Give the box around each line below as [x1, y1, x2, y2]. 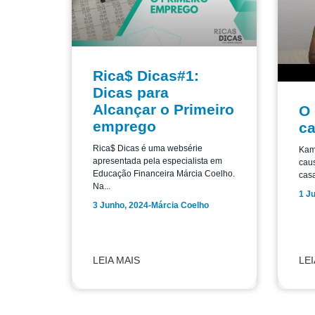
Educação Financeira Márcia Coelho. [93, 169, 235, 179]
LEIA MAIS [93, 254, 140, 266]
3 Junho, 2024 [93, 200, 148, 211]
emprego [93, 118, 156, 135]
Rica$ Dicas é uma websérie [93, 143, 202, 154]
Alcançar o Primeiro [93, 101, 234, 118]
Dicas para [93, 84, 169, 101]
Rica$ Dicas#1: [93, 67, 199, 84]
